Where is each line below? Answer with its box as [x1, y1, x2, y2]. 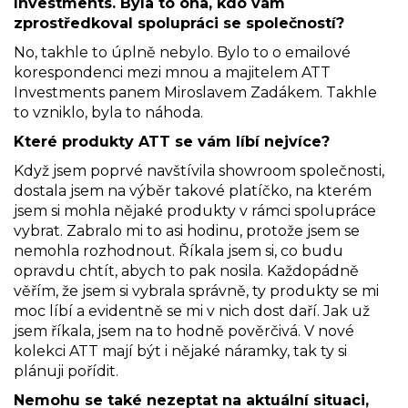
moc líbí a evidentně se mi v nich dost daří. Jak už [14, 301, 370, 320]
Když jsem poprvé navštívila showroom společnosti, [14, 161, 384, 179]
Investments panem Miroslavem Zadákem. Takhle [14, 83, 377, 101]
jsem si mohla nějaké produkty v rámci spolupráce [14, 201, 376, 219]
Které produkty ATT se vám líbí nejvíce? [14, 132, 330, 150]
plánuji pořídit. [14, 362, 118, 380]
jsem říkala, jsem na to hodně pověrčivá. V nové [14, 321, 354, 340]
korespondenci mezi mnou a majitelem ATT [14, 63, 331, 81]
